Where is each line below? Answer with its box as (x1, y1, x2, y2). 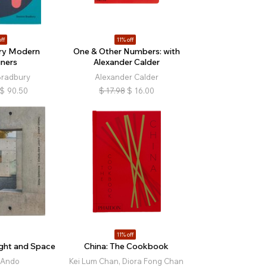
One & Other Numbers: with (73, 45, 180, 57)
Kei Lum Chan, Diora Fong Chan (69, 256, 184, 266)
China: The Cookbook (84, 240, 169, 252)
